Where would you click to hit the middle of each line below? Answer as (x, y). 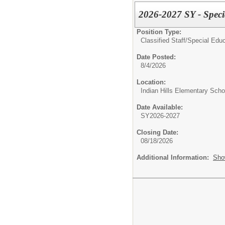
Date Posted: (156, 57)
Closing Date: (157, 132)
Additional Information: (175, 157)
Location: (151, 82)
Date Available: (160, 107)
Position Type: (159, 32)
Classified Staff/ (164, 40)
